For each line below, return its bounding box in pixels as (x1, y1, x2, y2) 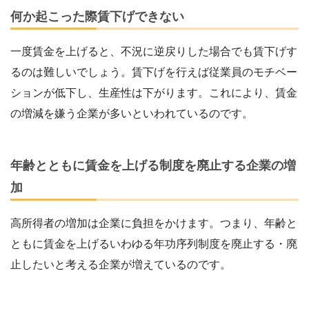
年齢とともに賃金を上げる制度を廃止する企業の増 (10, 159, 296, 173)
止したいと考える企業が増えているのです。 (10, 258, 231, 270)
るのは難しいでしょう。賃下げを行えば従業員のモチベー (10, 66, 297, 79)
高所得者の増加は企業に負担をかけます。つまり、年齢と (10, 217, 297, 229)
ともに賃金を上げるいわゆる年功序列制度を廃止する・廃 (10, 237, 297, 250)
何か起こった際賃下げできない (10, 9, 184, 23)
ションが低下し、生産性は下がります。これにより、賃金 (10, 87, 297, 99)
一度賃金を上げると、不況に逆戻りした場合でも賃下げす (10, 46, 297, 58)
